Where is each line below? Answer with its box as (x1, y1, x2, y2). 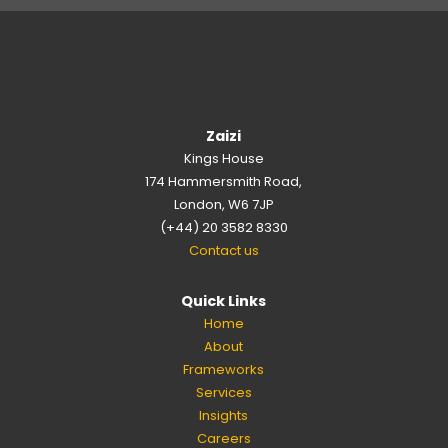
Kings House (183, 149, 264, 169)
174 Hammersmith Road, (145, 172, 303, 192)
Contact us (188, 241, 259, 261)
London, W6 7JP (173, 195, 274, 215)
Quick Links (181, 290, 267, 311)
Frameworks (183, 359, 265, 379)
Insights (199, 405, 249, 425)
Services (195, 382, 252, 402)
